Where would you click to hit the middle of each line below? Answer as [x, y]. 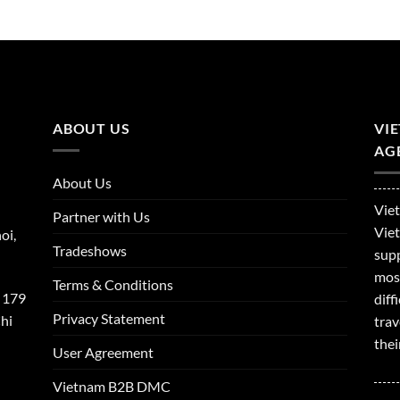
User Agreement [103, 352]
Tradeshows [90, 250]
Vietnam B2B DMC [112, 386]
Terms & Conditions [113, 284]
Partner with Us [101, 216]
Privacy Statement [109, 318]
